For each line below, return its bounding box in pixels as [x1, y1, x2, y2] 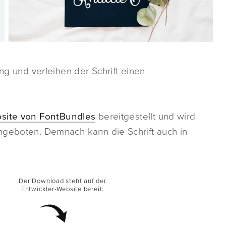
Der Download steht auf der [19, 177, 106, 186]
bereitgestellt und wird [95, 111, 196, 123]
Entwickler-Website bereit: [21, 185, 104, 194]
